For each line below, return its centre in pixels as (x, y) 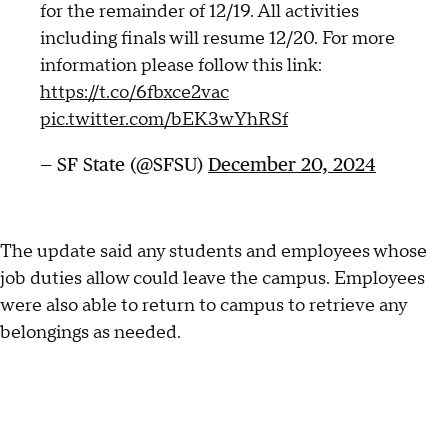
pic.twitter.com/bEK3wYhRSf (164, 119)
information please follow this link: (181, 65)
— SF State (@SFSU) (124, 163)
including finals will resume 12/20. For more (217, 38)
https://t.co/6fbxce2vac (134, 92)
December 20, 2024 (292, 163)
